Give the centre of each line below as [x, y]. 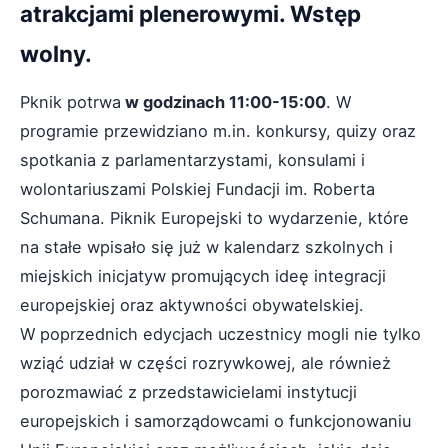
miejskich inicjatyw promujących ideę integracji [203, 276]
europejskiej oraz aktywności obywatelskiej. [192, 305]
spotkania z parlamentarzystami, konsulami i [192, 160]
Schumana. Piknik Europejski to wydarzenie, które [214, 218]
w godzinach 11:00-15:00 [223, 102]
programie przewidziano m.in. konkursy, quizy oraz [218, 131]
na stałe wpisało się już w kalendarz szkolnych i [206, 247]
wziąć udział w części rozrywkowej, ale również [205, 363]
